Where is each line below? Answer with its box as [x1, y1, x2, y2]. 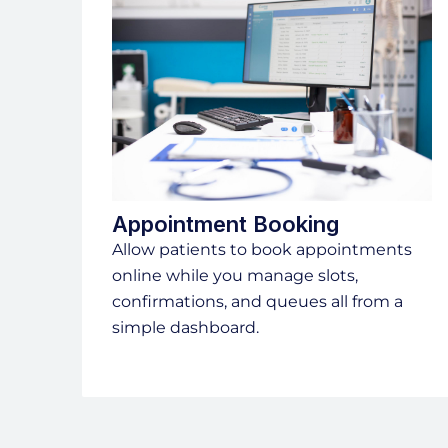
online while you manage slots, [112, 266, 358, 286]
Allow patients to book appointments [112, 240, 412, 260]
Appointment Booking [112, 211, 339, 238]
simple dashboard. [112, 318, 259, 338]
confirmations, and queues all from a [112, 292, 403, 312]
